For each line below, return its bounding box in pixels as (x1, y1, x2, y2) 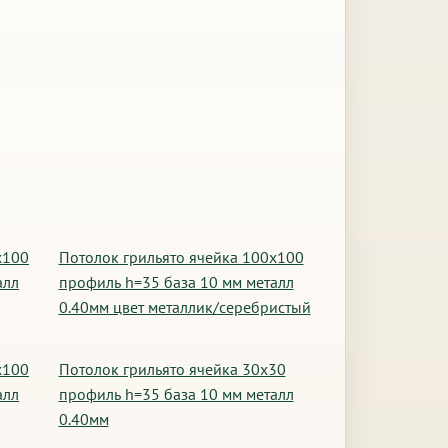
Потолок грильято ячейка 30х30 (58, 359, 286, 379)
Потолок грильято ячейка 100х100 (58, 247, 304, 267)
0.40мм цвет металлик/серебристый (58, 297, 311, 317)
